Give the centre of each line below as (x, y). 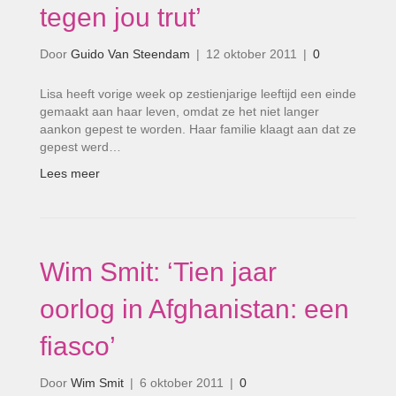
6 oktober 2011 (182, 383)
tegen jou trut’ (121, 17)
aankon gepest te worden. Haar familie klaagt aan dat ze (198, 129)
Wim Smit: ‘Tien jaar (158, 272)
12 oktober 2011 (251, 54)
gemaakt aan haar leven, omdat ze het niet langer (179, 111)
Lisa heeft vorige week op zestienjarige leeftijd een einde (198, 94)
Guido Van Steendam (130, 54)
